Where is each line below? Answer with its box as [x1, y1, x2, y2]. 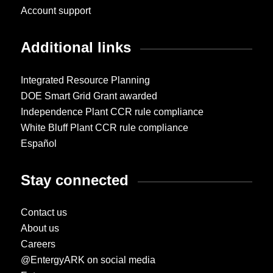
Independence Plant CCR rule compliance [20, 106, 204, 117]
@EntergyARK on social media [20, 255, 155, 266]
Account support [20, 5, 91, 16]
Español [20, 138, 57, 149]
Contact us [20, 207, 67, 218]
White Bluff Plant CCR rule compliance [20, 122, 188, 133]
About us [20, 223, 59, 234]
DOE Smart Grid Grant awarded [20, 90, 157, 101]
